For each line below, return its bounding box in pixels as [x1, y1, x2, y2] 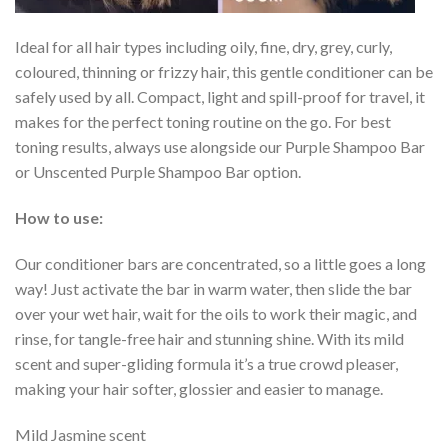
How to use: [15, 208, 103, 228]
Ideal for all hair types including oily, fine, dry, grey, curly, [15, 37, 392, 57]
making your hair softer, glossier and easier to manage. [15, 378, 383, 398]
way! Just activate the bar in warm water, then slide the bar [15, 278, 412, 298]
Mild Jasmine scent [15, 424, 146, 444]
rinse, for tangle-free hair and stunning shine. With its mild [15, 328, 404, 348]
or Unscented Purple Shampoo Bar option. [15, 162, 301, 182]
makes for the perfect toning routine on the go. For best [15, 112, 391, 132]
